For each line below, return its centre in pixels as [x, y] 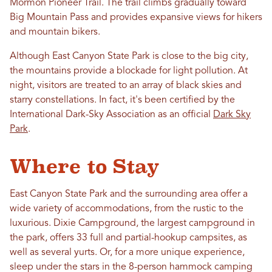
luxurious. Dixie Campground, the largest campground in [132, 224]
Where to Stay [85, 167]
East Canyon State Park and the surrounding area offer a [129, 195]
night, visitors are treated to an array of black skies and [126, 86]
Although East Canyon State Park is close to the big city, [129, 57]
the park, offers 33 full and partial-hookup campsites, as [128, 238]
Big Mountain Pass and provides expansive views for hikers [136, 18]
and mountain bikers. [55, 32]
